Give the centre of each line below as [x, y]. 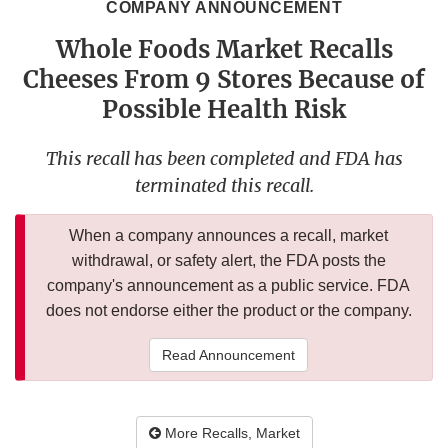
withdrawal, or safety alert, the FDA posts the [228, 261]
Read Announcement [228, 355]
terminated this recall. [224, 186]
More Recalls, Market [230, 433]
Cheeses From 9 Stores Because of [224, 80]
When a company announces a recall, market [228, 236]
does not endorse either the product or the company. [228, 311]
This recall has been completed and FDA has [224, 159]
